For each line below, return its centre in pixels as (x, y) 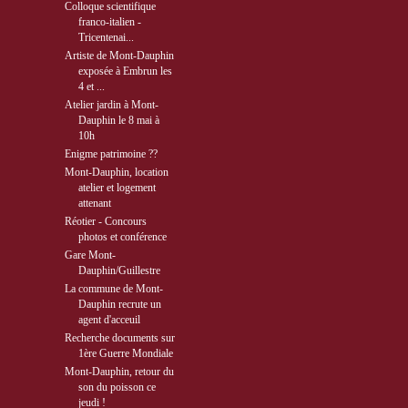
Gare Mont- (91, 255)
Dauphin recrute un (120, 304)
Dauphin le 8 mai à (119, 120)
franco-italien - (110, 22)
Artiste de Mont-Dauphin (120, 56)
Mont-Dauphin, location (117, 172)
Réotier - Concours (106, 221)
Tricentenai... (107, 37)
